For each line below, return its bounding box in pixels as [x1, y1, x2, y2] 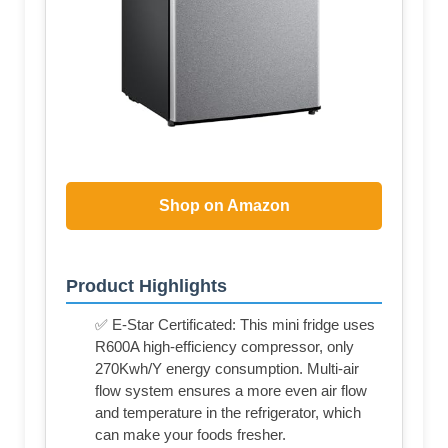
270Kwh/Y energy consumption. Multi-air [95, 360, 359, 378]
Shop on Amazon [158, 196, 290, 214]
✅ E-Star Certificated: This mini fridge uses [95, 316, 375, 334]
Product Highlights [66, 276, 227, 297]
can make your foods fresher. [95, 426, 286, 444]
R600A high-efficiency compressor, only [95, 338, 354, 356]
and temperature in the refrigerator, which [95, 404, 361, 422]
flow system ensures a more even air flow [95, 382, 367, 400]
